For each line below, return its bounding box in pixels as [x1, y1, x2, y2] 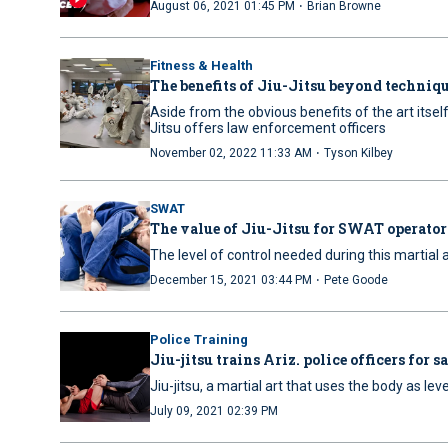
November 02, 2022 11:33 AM [150, 146, 312, 160]
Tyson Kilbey [324, 146, 393, 160]
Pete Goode [324, 273, 388, 287]
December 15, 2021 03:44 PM [150, 273, 312, 287]
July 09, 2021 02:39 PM [150, 404, 278, 418]
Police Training [150, 332, 248, 347]
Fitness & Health [150, 58, 253, 73]
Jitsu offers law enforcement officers [150, 120, 386, 136]
